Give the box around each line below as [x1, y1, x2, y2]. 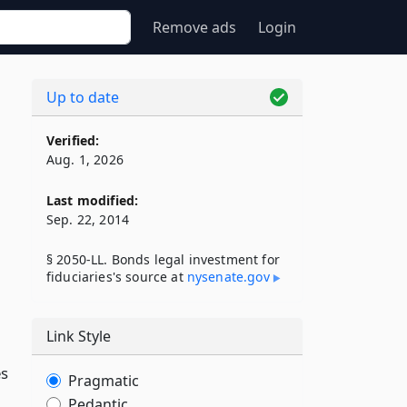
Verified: [46, 132, 100, 149]
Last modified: [46, 192, 139, 209]
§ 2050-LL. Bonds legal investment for [46, 251, 280, 268]
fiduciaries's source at [46, 268, 187, 285]
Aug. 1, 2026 [46, 151, 124, 168]
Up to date [46, 87, 119, 107]
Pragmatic [68, 371, 139, 391]
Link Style [46, 326, 111, 346]
